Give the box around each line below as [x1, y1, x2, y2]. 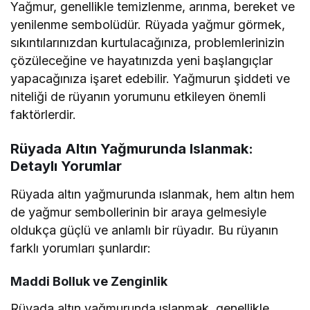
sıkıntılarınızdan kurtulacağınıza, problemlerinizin [10, 35, 285, 51]
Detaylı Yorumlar [10, 158, 122, 175]
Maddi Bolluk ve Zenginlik [10, 274, 167, 289]
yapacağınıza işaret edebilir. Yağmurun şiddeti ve [10, 71, 291, 86]
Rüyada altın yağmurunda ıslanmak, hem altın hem [10, 187, 295, 202]
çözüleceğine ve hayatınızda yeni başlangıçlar [10, 53, 273, 69]
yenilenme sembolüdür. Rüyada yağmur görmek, [10, 17, 286, 33]
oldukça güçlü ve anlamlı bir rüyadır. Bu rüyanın [10, 223, 279, 238]
